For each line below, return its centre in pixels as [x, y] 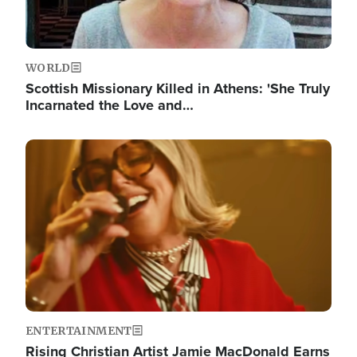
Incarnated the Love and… [110, 106]
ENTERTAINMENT [79, 331]
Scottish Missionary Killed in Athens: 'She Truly [178, 89]
